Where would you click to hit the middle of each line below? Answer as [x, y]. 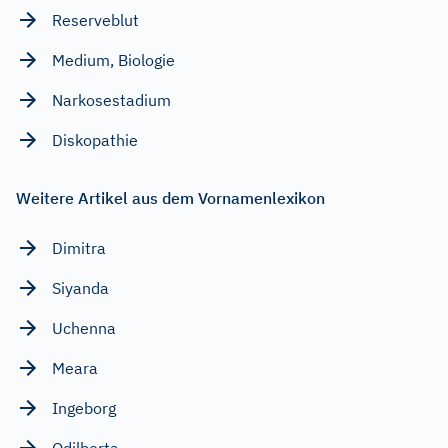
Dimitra [79, 247]
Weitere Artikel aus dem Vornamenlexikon [170, 197]
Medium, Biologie [113, 59]
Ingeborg [84, 407]
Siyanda [80, 287]
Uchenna [84, 327]
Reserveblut [95, 19]
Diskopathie [95, 139]
